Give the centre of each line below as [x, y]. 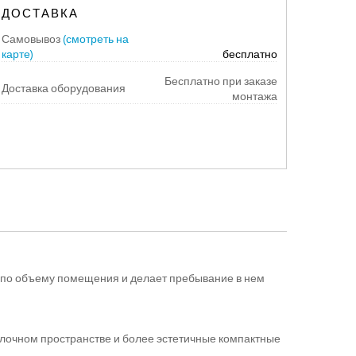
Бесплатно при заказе [219, 81]
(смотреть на [95, 39]
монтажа [254, 96]
